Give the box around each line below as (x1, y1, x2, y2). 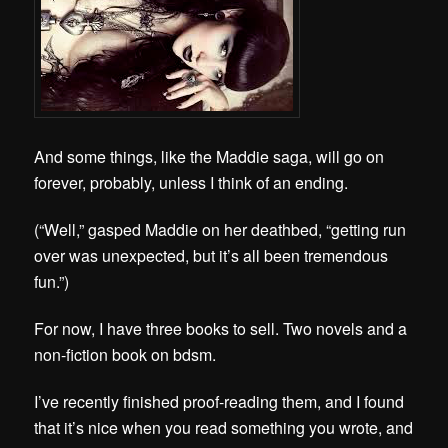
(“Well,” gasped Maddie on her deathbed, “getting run (34, 217, 407, 241)
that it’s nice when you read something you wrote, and (34, 415, 414, 439)
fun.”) (34, 269, 74, 293)
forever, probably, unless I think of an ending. (34, 170, 349, 194)
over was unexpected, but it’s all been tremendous (34, 243, 389, 267)
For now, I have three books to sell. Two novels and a (34, 316, 408, 340)
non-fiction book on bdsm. (34, 342, 217, 366)
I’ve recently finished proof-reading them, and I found (34, 389, 405, 413)
